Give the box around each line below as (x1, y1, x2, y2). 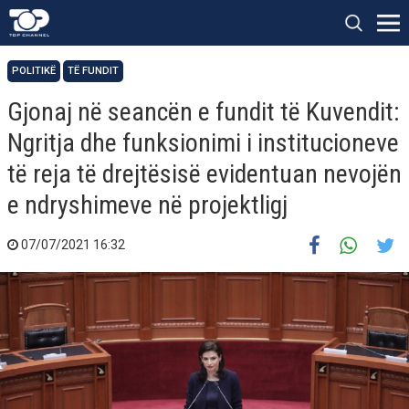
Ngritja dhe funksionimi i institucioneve (7, 128, 399, 158)
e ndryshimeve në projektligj (7, 190, 288, 220)
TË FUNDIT (68, 65, 119, 77)
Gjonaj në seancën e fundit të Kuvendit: (7, 97, 400, 127)
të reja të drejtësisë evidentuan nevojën (7, 159, 402, 189)
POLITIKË (12, 65, 56, 77)
